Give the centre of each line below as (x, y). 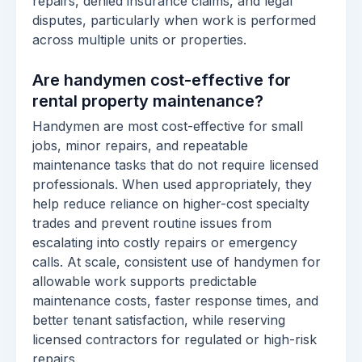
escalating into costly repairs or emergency (165, 242)
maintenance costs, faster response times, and (175, 301)
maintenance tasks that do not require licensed (175, 165)
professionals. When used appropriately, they (172, 184)
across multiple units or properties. (139, 40)
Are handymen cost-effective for (162, 80)
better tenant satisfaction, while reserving (159, 320)
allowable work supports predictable (145, 281)
